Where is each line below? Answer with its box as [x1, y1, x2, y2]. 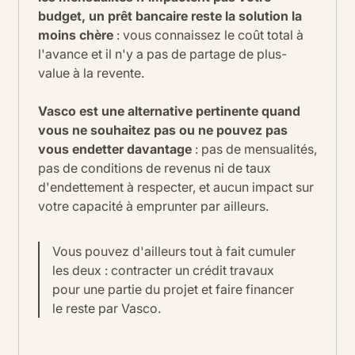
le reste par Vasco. [52, 300, 161, 317]
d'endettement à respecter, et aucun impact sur [38, 179, 314, 196]
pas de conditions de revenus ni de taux [38, 160, 271, 177]
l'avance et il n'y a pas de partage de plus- [38, 46, 287, 63]
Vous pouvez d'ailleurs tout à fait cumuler [52, 243, 296, 260]
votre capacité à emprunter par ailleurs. [38, 198, 269, 215]
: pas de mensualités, [192, 141, 317, 158]
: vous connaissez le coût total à [113, 27, 303, 44]
